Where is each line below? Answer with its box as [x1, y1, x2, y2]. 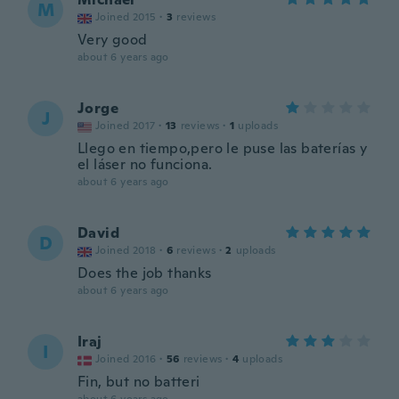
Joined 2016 [95, 352, 157, 366]
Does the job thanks [77, 264, 212, 282]
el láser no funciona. [77, 155, 213, 174]
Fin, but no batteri [77, 372, 200, 391]
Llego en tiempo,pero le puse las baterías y [77, 139, 368, 158]
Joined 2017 [95, 118, 156, 133]
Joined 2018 [95, 243, 157, 257]
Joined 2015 [95, 10, 157, 24]
